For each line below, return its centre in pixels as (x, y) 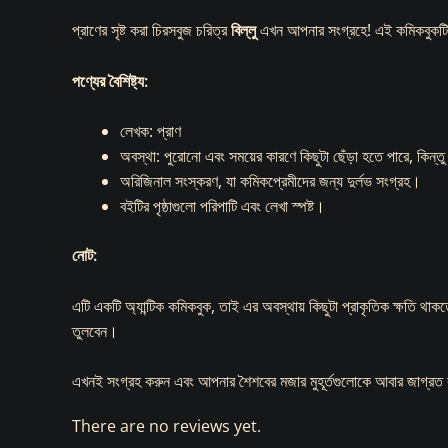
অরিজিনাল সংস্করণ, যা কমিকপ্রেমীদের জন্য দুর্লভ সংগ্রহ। (270, 181)
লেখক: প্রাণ (150, 131)
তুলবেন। (95, 330)
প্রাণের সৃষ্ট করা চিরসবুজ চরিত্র (151, 30)
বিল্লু (243, 30)
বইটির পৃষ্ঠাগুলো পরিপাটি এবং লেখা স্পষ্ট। (222, 206)
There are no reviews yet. (166, 425)
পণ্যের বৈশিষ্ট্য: (110, 80)
